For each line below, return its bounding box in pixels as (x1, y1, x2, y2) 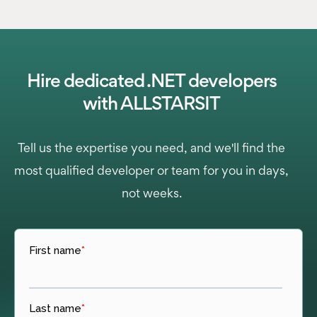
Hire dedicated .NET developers (26, 74, 277, 91)
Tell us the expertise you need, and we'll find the (18, 143, 285, 155)
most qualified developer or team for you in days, (14, 166, 289, 178)
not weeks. (121, 188, 182, 200)
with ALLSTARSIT (83, 96, 220, 114)
